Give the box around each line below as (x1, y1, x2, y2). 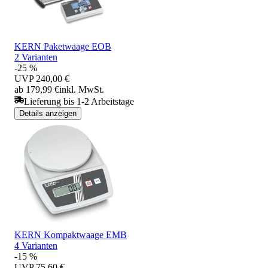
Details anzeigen (19, 108, 77, 118)
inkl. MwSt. (59, 84, 104, 95)
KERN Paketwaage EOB (14, 41, 111, 51)
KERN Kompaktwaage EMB (14, 229, 127, 240)
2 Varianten (14, 51, 57, 62)
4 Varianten (14, 240, 57, 251)
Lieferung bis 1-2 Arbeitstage (24, 96, 134, 106)
